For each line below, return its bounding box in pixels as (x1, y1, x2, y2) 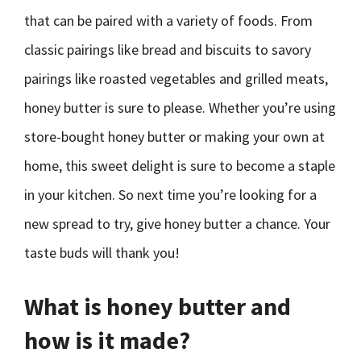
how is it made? (24, 325, 190, 355)
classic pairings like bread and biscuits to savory (24, 40, 311, 59)
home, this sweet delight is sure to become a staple (24, 156, 335, 175)
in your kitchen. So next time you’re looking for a (24, 185, 317, 204)
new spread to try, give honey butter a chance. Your (24, 214, 330, 233)
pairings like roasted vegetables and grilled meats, (24, 69, 328, 88)
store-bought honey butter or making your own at (24, 127, 325, 146)
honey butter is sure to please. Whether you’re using (24, 98, 336, 117)
